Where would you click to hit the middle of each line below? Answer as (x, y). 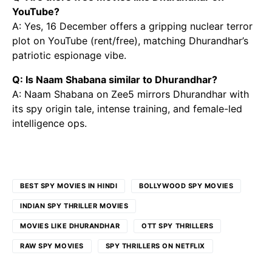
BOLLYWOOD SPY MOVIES (186, 186)
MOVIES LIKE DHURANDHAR (70, 226)
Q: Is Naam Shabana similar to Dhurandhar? (115, 80)
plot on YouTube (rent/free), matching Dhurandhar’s (130, 41)
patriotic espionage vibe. (69, 56)
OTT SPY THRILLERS (178, 226)
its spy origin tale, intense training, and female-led (127, 109)
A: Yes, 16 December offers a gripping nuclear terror (132, 26)
